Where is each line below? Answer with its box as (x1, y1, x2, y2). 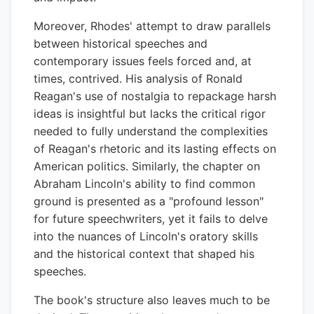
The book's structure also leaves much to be (34, 293, 270, 307)
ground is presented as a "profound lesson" (34, 194, 264, 208)
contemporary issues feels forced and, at (34, 54, 252, 68)
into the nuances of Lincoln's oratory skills (34, 229, 258, 243)
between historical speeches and (34, 36, 207, 50)
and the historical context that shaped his (34, 247, 254, 261)
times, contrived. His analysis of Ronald (34, 71, 243, 86)
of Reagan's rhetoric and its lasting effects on (34, 142, 276, 156)
